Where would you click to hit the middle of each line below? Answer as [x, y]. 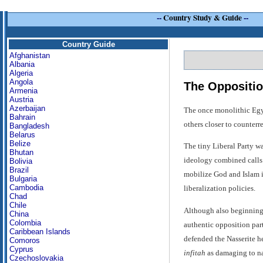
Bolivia [21, 161]
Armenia [23, 91]
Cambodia [26, 188]
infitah [194, 252]
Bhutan [21, 152]
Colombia [25, 223]
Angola [21, 82]
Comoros [25, 240]
